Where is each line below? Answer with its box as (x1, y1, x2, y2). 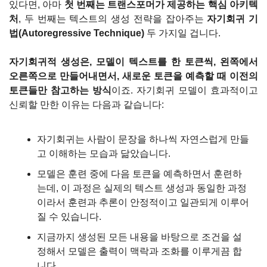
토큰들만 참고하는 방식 (9, 85, 111, 95)
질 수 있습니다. (37, 212, 101, 222)
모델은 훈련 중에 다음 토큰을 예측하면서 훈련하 (37, 169, 242, 179)
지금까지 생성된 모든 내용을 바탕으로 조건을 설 (37, 232, 242, 242)
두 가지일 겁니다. (144, 28, 221, 38)
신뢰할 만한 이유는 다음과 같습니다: (9, 100, 164, 110)
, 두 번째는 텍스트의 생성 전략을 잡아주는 (18, 14, 207, 24)
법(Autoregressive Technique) (9, 28, 144, 38)
